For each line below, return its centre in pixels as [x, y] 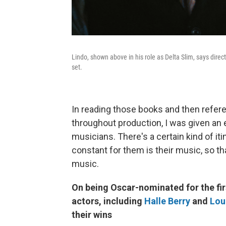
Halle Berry [167, 201]
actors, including [108, 201]
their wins [92, 215]
